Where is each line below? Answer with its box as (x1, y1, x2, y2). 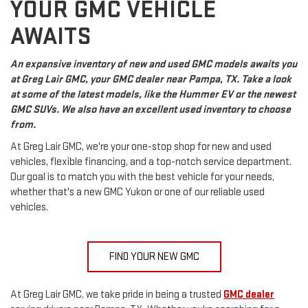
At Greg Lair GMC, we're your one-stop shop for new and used (10, 140, 272, 153)
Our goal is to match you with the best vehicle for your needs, (10, 170, 274, 184)
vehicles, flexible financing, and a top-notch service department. (10, 155, 291, 168)
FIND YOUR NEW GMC (109, 250, 199, 263)
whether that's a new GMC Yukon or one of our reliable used (10, 185, 265, 199)
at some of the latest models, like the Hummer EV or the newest (10, 87, 296, 101)
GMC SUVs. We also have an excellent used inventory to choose (10, 102, 291, 116)
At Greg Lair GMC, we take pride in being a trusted (10, 287, 223, 301)
